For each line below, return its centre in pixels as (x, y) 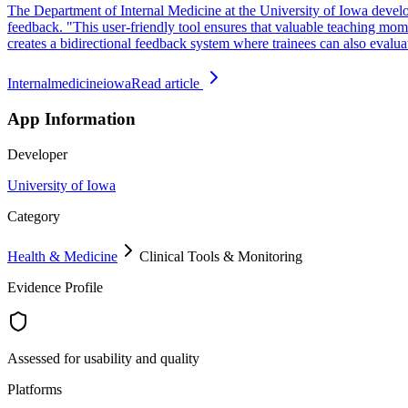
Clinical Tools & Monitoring (221, 256)
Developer (37, 154)
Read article (167, 84)
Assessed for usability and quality (103, 358)
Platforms (35, 389)
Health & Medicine (62, 256)
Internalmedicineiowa (69, 84)
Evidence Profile (55, 287)
